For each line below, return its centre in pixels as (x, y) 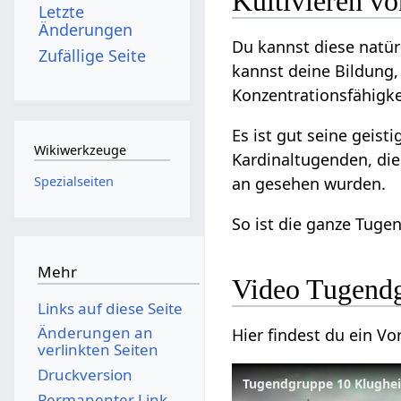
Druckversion (85, 374)
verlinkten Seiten (98, 350)
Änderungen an (95, 333)
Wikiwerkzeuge (80, 150)
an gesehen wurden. (309, 184)
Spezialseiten (73, 181)
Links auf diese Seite (110, 308)
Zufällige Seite (93, 55)
